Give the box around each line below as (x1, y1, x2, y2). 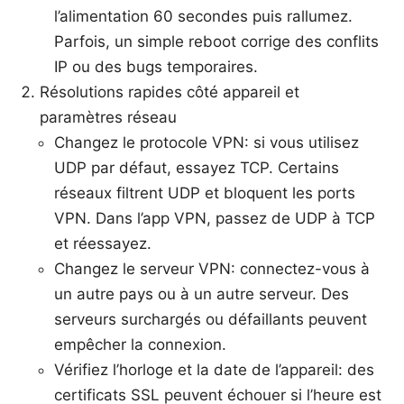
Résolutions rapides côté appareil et (40, 82, 299, 101)
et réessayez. (54, 234, 151, 252)
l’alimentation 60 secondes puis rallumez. (54, 6, 353, 25)
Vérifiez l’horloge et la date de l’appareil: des (54, 360, 374, 379)
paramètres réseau (40, 107, 177, 126)
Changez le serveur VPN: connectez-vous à (54, 259, 370, 278)
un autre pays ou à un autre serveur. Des (54, 284, 349, 303)
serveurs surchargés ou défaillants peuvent (54, 309, 367, 328)
